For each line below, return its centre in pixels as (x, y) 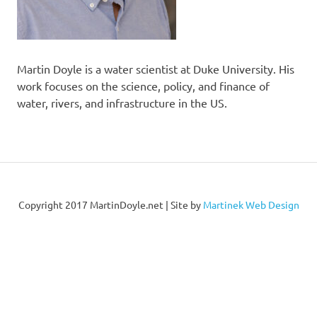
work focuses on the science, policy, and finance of (143, 86)
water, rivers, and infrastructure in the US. (122, 103)
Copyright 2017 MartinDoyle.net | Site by (110, 204)
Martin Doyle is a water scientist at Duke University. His (156, 69)
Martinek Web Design (251, 204)
